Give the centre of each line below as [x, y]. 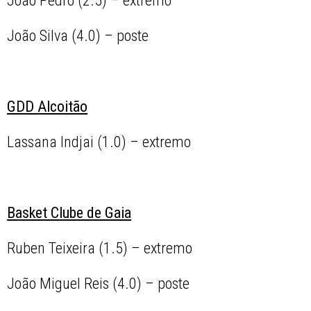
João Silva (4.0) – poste [78, 36]
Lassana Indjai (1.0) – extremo [99, 142]
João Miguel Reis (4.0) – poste [99, 284]
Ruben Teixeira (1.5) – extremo [100, 249]
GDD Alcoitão [48, 107]
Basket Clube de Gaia [69, 213]
